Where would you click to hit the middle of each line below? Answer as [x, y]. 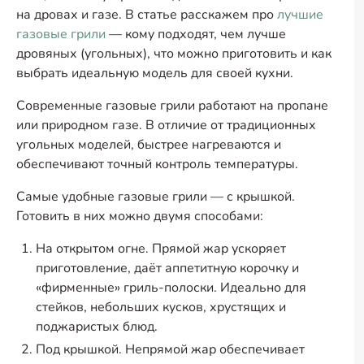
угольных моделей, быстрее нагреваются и [149, 145]
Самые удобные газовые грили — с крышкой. [156, 197]
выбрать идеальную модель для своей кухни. [155, 73]
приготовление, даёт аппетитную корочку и [167, 268]
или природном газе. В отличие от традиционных [166, 125]
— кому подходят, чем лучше [196, 34]
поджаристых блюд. [97, 327]
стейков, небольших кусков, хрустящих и [161, 307]
